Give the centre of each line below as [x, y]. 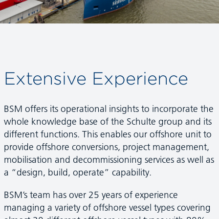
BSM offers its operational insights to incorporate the [109, 108]
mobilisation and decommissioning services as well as [109, 159]
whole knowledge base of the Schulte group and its [108, 121]
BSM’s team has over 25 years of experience [91, 194]
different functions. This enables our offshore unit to [108, 134]
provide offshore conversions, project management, [106, 146]
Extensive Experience [96, 78]
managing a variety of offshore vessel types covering [107, 207]
